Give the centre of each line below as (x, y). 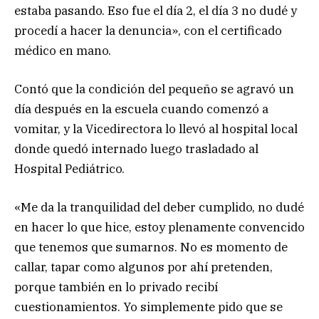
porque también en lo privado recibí (116, 287)
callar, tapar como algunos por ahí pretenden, (143, 267)
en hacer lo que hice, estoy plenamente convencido (159, 227)
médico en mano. (63, 50)
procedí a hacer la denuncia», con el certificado (148, 30)
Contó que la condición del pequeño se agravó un (154, 89)
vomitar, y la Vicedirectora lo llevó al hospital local (156, 129)
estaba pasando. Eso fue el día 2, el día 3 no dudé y (156, 10)
